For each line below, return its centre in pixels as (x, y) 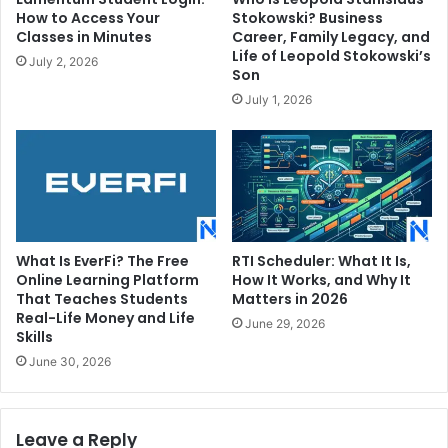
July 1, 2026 (278, 99)
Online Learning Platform (107, 280)
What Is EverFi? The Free (102, 261)
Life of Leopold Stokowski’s (331, 55)
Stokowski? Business (307, 17)
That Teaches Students (102, 299)
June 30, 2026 (70, 362)
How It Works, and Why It (321, 280)
